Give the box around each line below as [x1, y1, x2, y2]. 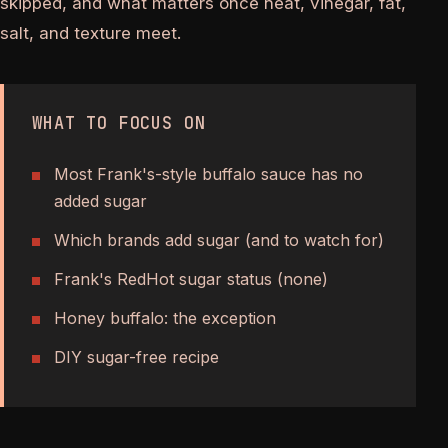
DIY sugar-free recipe [54, 347, 219, 368]
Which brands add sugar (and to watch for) [54, 230, 384, 251]
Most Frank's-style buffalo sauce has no [54, 164, 363, 185]
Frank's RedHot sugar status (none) [54, 269, 328, 290]
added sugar [54, 191, 147, 212]
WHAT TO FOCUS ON [32, 111, 206, 134]
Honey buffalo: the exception [54, 308, 276, 329]
